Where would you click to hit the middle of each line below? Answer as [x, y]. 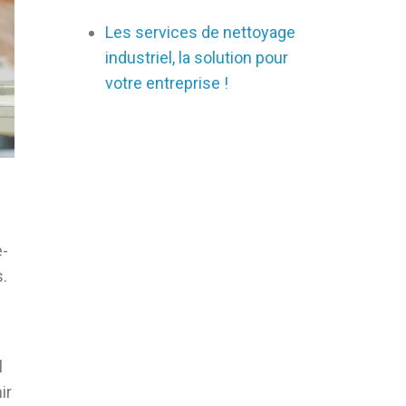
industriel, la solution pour [197, 58]
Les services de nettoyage [200, 32]
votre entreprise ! [167, 83]
